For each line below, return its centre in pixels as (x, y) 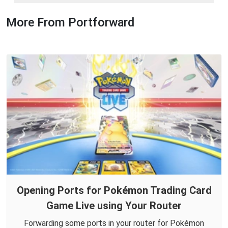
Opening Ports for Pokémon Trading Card (114, 191)
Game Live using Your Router (114, 206)
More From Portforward (70, 22)
